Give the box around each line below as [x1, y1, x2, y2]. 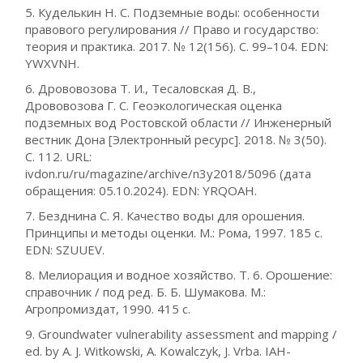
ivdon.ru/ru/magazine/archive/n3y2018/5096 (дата [25, 165, 312, 181]
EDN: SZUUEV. [25, 241, 105, 258]
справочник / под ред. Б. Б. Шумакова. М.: [25, 284, 267, 300]
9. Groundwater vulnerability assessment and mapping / [25, 326, 338, 342]
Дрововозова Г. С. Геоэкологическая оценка [25, 97, 283, 113]
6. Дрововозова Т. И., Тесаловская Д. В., [25, 80, 257, 96]
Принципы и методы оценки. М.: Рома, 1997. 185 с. [25, 224, 323, 241]
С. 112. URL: [25, 148, 92, 164]
